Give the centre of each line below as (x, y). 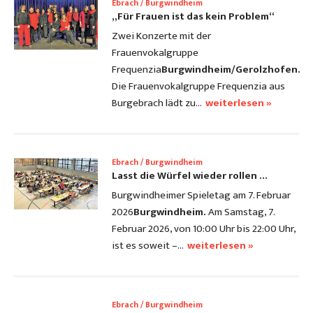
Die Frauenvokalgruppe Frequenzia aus (198, 87)
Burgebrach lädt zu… (157, 103)
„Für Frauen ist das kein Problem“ (193, 17)
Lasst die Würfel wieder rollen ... (190, 176)
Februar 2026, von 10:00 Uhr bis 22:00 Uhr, (204, 229)
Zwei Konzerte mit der (161, 36)
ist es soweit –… (148, 246)
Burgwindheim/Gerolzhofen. (231, 70)
